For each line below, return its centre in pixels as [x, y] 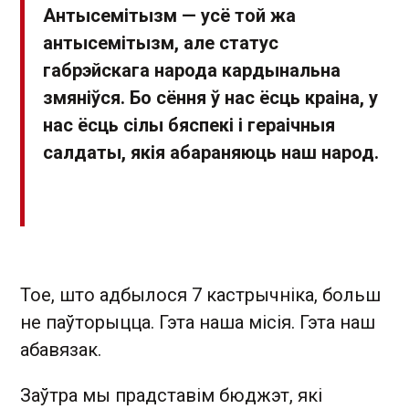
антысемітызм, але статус [161, 43]
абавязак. [61, 350]
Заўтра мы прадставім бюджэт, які [171, 396]
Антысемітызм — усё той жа [169, 16]
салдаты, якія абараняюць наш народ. [211, 153]
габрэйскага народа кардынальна [192, 71]
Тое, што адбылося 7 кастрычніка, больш [200, 295]
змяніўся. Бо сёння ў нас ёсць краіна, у [210, 98]
